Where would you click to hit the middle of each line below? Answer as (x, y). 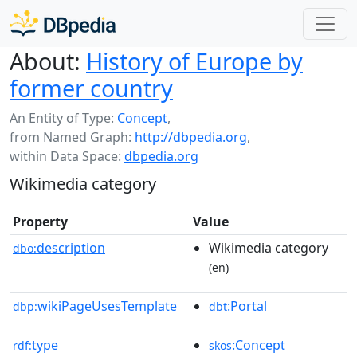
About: (45, 61)
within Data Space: (67, 156)
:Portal (247, 306)
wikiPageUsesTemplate (107, 306)
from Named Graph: (72, 137)
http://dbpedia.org (191, 137)
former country (91, 88)
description (71, 248)
